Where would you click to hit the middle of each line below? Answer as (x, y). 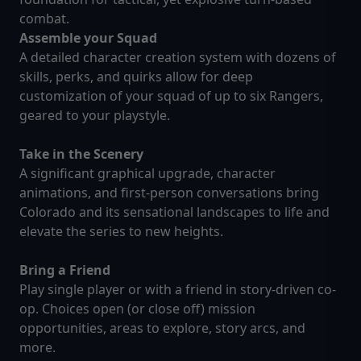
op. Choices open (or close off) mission (137, 309)
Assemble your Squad (88, 38)
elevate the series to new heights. (121, 232)
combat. (44, 19)
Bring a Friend (65, 270)
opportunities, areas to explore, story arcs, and (162, 328)
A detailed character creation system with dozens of (178, 58)
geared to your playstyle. (95, 116)
